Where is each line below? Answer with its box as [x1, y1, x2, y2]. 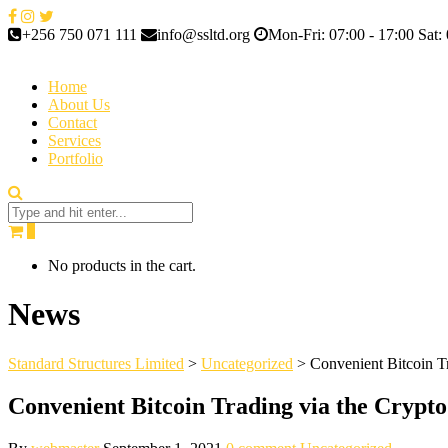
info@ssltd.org [157, 26, 254, 43]
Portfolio [48, 150, 103, 167]
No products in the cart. [48, 257, 196, 274]
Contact [48, 114, 97, 131]
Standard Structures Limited [8, 354, 184, 372]
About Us [48, 96, 110, 113]
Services [48, 132, 101, 149]
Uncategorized [201, 354, 293, 372]
